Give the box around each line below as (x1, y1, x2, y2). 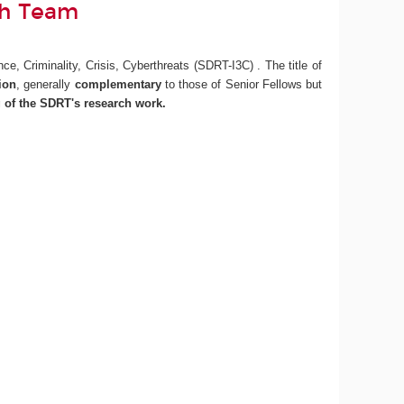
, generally (16, 77, 75, 91)
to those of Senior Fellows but (161, 77, 322, 91)
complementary (74, 77, 161, 91)
